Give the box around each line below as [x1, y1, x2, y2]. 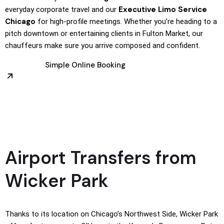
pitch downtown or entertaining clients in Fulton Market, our [5, 29, 203, 38]
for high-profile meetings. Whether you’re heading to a [35, 17, 217, 26]
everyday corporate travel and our [5, 5, 118, 14]
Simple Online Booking [45, 60, 125, 70]
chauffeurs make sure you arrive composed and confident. [5, 41, 200, 50]
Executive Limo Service [118, 4, 207, 15]
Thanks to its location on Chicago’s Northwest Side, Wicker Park [5, 209, 218, 219]
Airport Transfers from [5, 146, 196, 170]
